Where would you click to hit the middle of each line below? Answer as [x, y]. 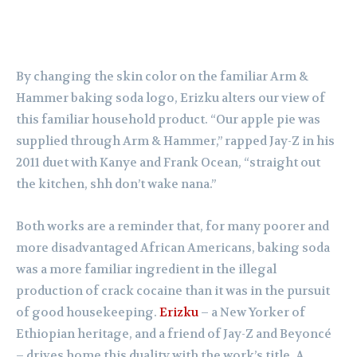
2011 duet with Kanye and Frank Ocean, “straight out [168, 163]
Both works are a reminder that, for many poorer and [173, 227]
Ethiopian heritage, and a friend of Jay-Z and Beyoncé [174, 334]
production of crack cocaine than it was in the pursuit [173, 291]
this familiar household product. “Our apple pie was [168, 120]
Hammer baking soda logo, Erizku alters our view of [171, 98]
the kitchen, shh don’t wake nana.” [116, 184]
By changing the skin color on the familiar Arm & [162, 77]
